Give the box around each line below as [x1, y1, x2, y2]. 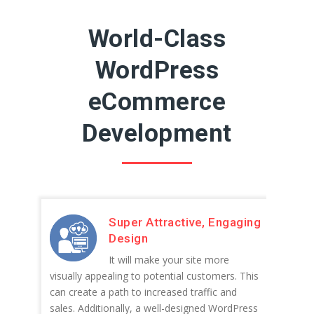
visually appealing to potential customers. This [50, 269, 259, 282]
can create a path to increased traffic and [50, 285, 237, 299]
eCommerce [88, 88, 226, 116]
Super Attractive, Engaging [109, 215, 261, 229]
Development [82, 119, 232, 148]
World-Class [88, 25, 226, 53]
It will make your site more [109, 253, 230, 266]
